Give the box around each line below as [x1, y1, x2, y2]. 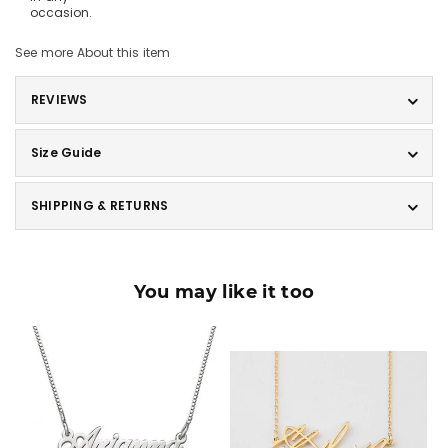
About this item [77, 44, 170, 61]
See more [15, 44, 77, 61]
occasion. [30, 4, 92, 21]
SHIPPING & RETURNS [31, 197, 169, 214]
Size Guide [31, 144, 102, 161]
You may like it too [133, 281, 315, 303]
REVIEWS [31, 91, 88, 108]
